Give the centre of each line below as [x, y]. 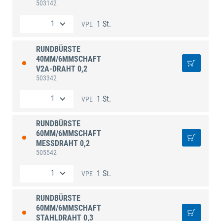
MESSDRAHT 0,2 [63, 143]
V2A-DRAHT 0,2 [62, 69]
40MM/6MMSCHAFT [69, 59]
